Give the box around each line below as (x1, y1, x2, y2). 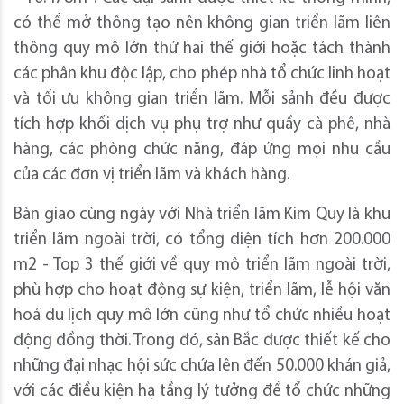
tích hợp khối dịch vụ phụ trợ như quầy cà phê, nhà (14, 116, 390, 134)
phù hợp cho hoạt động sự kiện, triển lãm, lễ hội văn (14, 282, 390, 300)
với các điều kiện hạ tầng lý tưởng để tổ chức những (14, 383, 390, 401)
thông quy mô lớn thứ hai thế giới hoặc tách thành (14, 41, 390, 59)
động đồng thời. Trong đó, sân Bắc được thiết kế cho (14, 333, 390, 351)
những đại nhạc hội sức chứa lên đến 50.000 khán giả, (14, 358, 390, 376)
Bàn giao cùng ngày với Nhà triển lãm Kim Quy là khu (14, 207, 390, 225)
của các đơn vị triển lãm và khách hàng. (14, 167, 289, 185)
